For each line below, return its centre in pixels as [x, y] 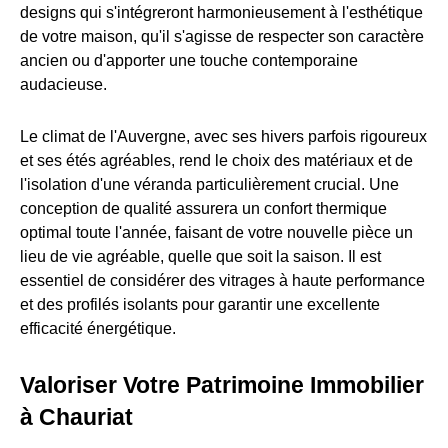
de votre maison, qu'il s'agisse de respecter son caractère [222, 37]
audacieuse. [63, 85]
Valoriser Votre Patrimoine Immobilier [222, 385]
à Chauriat [76, 417]
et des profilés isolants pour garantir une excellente [200, 305]
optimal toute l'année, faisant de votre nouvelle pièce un [216, 233]
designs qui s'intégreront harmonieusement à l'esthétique [221, 13]
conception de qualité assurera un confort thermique [203, 209]
